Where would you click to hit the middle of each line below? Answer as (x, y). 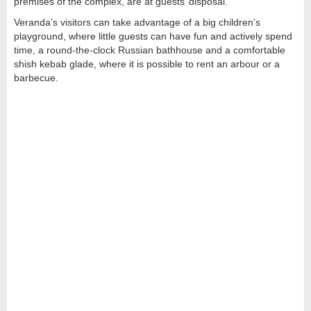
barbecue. (36, 77)
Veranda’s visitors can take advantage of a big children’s (137, 22)
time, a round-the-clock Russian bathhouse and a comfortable (150, 50)
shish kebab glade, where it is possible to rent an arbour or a (147, 64)
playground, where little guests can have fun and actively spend (153, 36)
